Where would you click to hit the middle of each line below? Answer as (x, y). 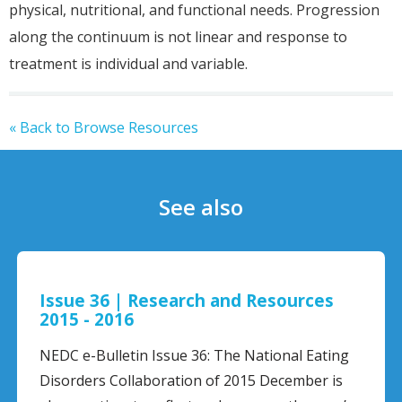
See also (201, 207)
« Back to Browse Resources (104, 128)
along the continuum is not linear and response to (178, 37)
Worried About (264, 319)
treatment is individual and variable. (128, 64)
